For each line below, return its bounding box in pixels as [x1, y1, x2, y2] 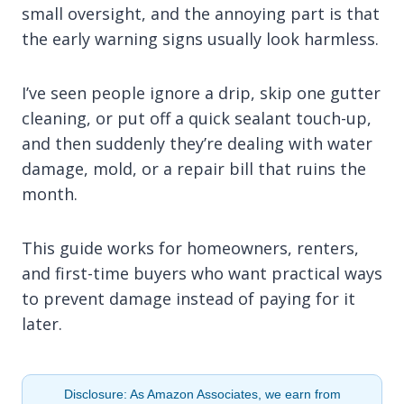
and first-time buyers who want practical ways [22, 262, 382, 284]
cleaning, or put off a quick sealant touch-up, [22, 106, 372, 129]
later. [22, 312, 62, 335]
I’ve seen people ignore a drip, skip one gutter [22, 81, 381, 104]
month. [22, 182, 78, 205]
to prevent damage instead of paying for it [22, 287, 355, 309]
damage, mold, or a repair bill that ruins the [22, 157, 366, 179]
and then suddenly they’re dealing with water [22, 132, 372, 154]
